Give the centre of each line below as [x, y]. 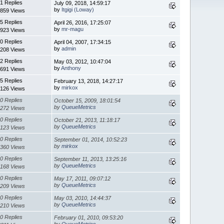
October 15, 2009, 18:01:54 [87, 100]
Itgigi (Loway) [78, 9]
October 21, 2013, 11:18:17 [87, 120]
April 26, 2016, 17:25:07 [83, 22]
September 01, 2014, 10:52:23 [91, 139]
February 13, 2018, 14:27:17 [89, 81]
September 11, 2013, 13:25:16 [90, 159]
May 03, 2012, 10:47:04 [83, 61]
